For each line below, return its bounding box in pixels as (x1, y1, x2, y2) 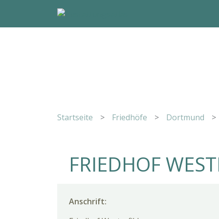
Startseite (57, 112, 93, 123)
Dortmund (166, 112, 204, 123)
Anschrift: (69, 196, 107, 207)
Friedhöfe (112, 112, 147, 123)
